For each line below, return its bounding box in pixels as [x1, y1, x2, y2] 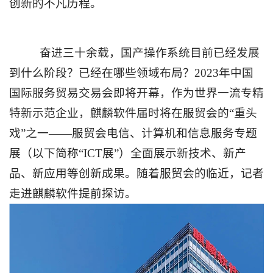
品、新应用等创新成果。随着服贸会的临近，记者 [9, 166, 264, 180]
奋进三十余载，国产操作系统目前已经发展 [40, 46, 260, 59]
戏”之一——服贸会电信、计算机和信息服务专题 [9, 126, 257, 140]
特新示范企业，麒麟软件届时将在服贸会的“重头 [9, 106, 257, 119]
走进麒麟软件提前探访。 [9, 186, 136, 200]
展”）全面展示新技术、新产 [102, 146, 246, 160]
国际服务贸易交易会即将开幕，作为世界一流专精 [9, 86, 264, 99]
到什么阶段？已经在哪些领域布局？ [9, 66, 194, 79]
